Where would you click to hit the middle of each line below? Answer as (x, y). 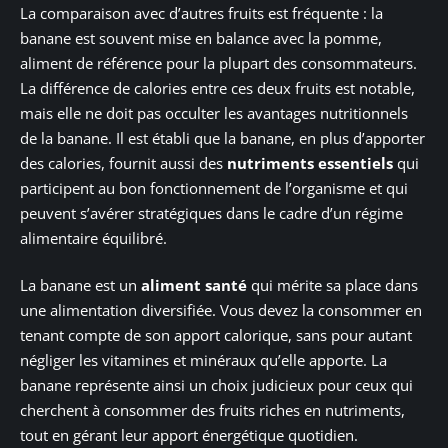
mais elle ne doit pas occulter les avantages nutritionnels (214, 112)
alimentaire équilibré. (93, 237)
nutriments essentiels (310, 162)
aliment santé (194, 285)
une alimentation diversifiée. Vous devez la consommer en (221, 310)
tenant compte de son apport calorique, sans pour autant (216, 335)
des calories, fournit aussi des (123, 162)
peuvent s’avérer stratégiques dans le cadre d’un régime (211, 212)
